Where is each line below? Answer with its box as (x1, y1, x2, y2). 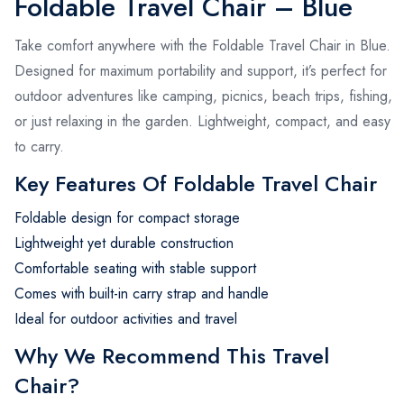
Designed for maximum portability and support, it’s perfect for (14, 60, 387, 81)
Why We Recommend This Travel (14, 339, 329, 372)
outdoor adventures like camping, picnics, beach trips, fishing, (14, 85, 392, 106)
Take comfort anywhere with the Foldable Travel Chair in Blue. (14, 34, 390, 56)
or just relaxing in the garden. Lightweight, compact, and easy (14, 110, 390, 132)
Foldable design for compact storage (14, 207, 240, 228)
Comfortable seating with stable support (14, 257, 256, 279)
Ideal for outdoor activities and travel (14, 308, 237, 329)
